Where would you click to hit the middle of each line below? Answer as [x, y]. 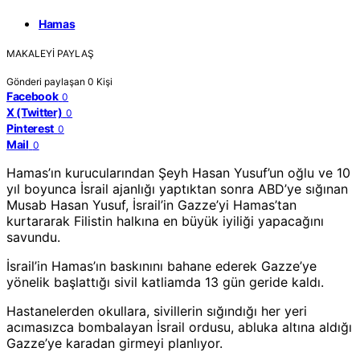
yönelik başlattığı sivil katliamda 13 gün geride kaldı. [165, 282]
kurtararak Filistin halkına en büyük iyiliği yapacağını [165, 221]
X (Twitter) [35, 112]
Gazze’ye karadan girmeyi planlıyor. [115, 344]
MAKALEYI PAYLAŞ [50, 54]
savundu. [33, 237]
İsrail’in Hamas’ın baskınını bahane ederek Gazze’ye [162, 266]
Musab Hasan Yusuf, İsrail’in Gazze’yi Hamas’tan [151, 205]
